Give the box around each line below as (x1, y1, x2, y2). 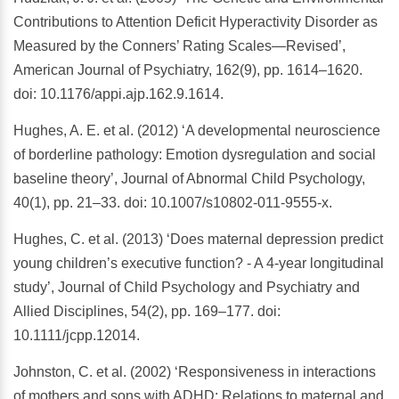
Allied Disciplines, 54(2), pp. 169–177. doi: (13, 304, 281, 320)
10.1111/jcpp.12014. (13, 328, 140, 344)
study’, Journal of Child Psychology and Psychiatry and (13, 280, 360, 296)
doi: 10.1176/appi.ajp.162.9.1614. (13, 86, 224, 102)
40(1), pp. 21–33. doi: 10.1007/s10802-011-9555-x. (13, 195, 332, 211)
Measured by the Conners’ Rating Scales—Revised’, (13, 38, 346, 54)
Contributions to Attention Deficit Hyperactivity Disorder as (13, 14, 378, 30)
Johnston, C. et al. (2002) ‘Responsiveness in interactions (13, 364, 376, 380)
